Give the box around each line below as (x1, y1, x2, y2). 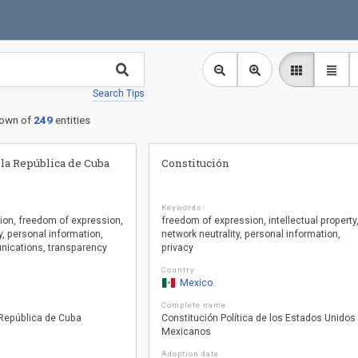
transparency (47, 242, 107, 253)
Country (161, 265, 196, 274)
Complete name (161, 300, 226, 309)
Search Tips (93, 88, 145, 99)
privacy (161, 242, 194, 253)
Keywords (161, 203, 203, 212)
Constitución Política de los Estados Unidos (161, 312, 356, 324)
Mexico (179, 277, 213, 288)
